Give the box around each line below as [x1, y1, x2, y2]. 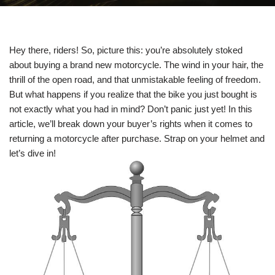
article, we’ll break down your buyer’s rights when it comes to [9, 118, 252, 129]
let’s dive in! [9, 148, 56, 158]
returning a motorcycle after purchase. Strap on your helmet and [9, 133, 265, 144]
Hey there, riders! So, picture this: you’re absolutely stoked [9, 45, 242, 55]
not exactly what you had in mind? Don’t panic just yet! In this [9, 104, 252, 114]
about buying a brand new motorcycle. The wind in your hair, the [9, 60, 263, 70]
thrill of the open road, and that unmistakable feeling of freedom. [9, 74, 261, 85]
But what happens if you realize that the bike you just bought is [9, 89, 257, 99]
